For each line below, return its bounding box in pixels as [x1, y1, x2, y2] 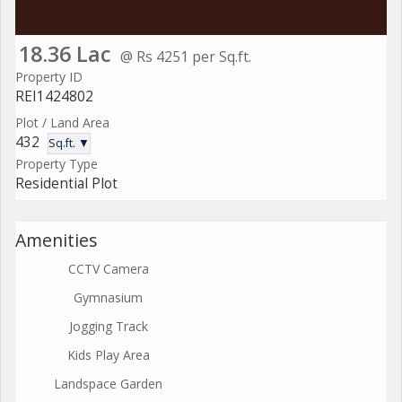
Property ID [15, 67, 83, 85]
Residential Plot [15, 173, 118, 193]
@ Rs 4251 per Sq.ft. [120, 46, 251, 66]
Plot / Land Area [15, 113, 109, 131]
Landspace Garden [54, 374, 162, 392]
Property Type [15, 154, 98, 172]
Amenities [15, 227, 98, 252]
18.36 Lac [19, 39, 111, 68]
